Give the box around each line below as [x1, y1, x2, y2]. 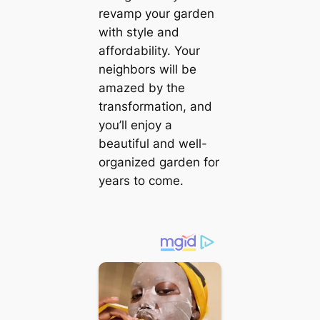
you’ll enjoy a [98, 118, 172, 133]
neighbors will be [98, 62, 196, 77]
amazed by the [98, 81, 185, 96]
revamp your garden [98, 6, 214, 21]
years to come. [98, 174, 184, 189]
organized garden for [98, 155, 219, 170]
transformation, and [98, 99, 212, 114]
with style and [98, 25, 179, 40]
